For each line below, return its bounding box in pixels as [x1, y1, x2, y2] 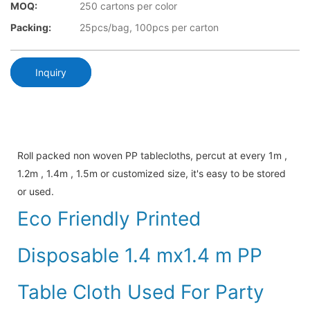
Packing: [10, 21, 51, 34]
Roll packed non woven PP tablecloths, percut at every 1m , [17, 149, 287, 161]
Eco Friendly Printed [17, 206, 201, 230]
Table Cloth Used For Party [17, 280, 264, 304]
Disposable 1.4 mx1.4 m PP [17, 243, 262, 267]
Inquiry [35, 66, 66, 78]
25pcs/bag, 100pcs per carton [80, 21, 219, 34]
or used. [17, 185, 57, 197]
